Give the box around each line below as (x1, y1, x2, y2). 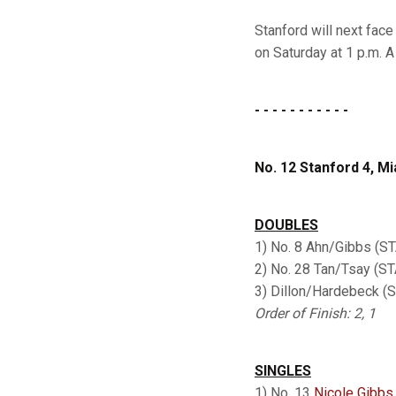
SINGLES (255, 362, 311, 379)
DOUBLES (255, 217, 318, 233)
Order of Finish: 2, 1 (255, 305, 376, 322)
